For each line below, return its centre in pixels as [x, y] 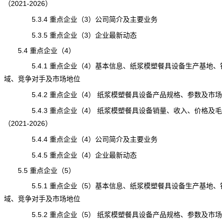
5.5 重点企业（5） [39, 170]
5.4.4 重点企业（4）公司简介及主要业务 [81, 139]
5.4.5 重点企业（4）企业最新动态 [70, 155]
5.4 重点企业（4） [39, 51]
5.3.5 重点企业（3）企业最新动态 [70, 35]
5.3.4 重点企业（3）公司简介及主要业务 [81, 19]
